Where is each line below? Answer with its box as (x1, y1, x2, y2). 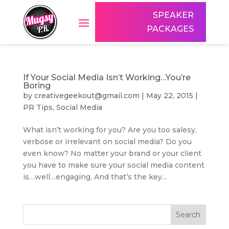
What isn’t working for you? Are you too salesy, (22, 125, 197, 134)
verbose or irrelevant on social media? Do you (22, 137, 192, 146)
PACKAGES (147, 24, 194, 34)
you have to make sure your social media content (22, 161, 204, 170)
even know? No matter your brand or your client (22, 149, 201, 158)
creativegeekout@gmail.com (34, 91, 140, 100)
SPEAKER (153, 10, 194, 20)
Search (176, 210, 201, 219)
